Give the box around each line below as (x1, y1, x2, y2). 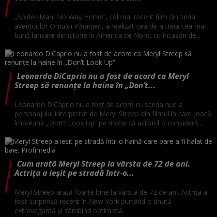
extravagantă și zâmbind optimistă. (15, 205, 126, 215)
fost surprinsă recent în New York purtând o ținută (15, 196, 171, 206)
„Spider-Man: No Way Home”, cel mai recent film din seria (15, 12, 195, 21)
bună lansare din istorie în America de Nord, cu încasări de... (15, 30, 201, 40)
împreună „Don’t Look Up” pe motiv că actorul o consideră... (15, 118, 202, 127)
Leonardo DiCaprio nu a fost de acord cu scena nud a (15, 99, 183, 109)
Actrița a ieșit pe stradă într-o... (15, 167, 134, 178)
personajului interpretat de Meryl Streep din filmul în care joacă (15, 108, 211, 118)
